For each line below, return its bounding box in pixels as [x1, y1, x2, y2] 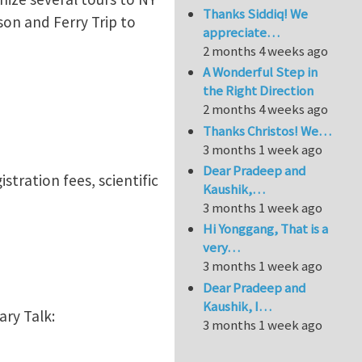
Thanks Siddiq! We [203, 4, 309, 23]
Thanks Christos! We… [203, 121, 332, 140]
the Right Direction [203, 82, 314, 100]
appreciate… [203, 23, 280, 41]
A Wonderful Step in [203, 63, 318, 82]
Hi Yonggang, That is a [203, 220, 329, 238]
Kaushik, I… [203, 297, 272, 315]
